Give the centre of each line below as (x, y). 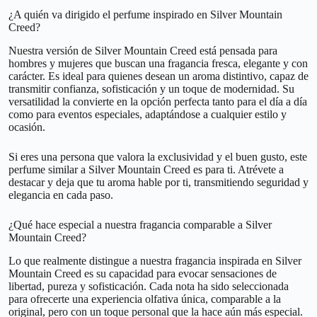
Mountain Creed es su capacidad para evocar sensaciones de (143, 273)
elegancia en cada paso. (61, 195)
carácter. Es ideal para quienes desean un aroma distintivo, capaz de (158, 76)
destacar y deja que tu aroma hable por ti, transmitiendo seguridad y (158, 183)
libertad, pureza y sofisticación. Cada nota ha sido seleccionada (149, 286)
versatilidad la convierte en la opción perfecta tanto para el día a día (158, 102)
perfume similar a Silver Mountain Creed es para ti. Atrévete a (146, 170)
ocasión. (27, 127)
